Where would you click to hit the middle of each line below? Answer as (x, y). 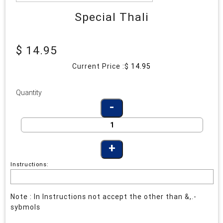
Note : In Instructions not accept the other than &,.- (104, 196)
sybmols (25, 207)
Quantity (29, 92)
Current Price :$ (102, 66)
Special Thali (111, 17)
